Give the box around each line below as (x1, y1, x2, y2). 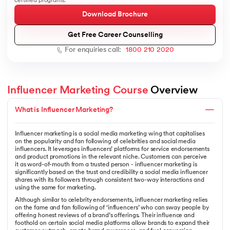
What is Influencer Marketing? (15, 106, 113, 114)
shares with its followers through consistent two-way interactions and (15, 177, 204, 184)
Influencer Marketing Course (7, 85, 148, 97)
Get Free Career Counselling (67, 31, 163, 39)
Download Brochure (82, 10, 148, 18)
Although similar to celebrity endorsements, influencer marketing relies (15, 197, 208, 203)
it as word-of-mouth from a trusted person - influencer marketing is (15, 162, 197, 168)
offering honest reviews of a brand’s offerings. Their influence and (15, 212, 195, 219)
